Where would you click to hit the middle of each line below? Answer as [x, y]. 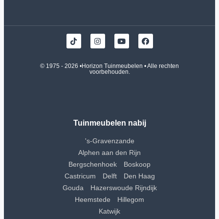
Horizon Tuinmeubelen [112, 66]
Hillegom [131, 199]
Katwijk [109, 211]
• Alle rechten [161, 66]
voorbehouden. [109, 72]
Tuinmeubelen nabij [109, 123]
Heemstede [93, 199]
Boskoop [137, 164]
